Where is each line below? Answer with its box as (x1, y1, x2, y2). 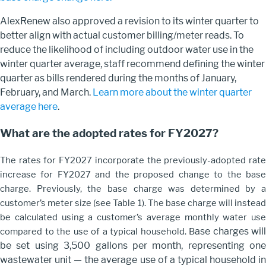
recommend (126, 58, 181, 70)
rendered (66, 72, 106, 84)
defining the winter (183, 58, 265, 70)
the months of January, (138, 72, 236, 84)
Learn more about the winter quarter (93, 87, 252, 99)
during (108, 72, 137, 84)
